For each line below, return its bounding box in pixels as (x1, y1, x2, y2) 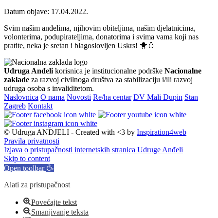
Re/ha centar (93, 93, 131, 102)
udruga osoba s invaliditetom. (4, 84, 94, 93)
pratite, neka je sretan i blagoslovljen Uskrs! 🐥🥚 (4, 41, 155, 50)
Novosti (67, 93, 91, 102)
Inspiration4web (137, 128, 186, 137)
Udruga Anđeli (4, 67, 53, 75)
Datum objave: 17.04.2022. (4, 7, 88, 16)
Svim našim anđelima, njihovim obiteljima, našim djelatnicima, (4, 24, 196, 33)
